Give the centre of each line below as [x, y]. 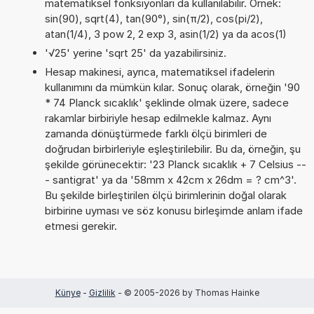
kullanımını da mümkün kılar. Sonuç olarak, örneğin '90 [172, 87]
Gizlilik [102, 292]
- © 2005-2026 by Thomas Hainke [187, 292]
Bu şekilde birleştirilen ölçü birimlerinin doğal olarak [165, 195]
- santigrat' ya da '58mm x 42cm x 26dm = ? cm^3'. [170, 179]
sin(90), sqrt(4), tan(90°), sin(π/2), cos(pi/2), [153, 18]
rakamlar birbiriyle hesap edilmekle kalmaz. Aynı [158, 118]
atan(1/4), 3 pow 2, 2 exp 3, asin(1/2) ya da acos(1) [165, 34]
